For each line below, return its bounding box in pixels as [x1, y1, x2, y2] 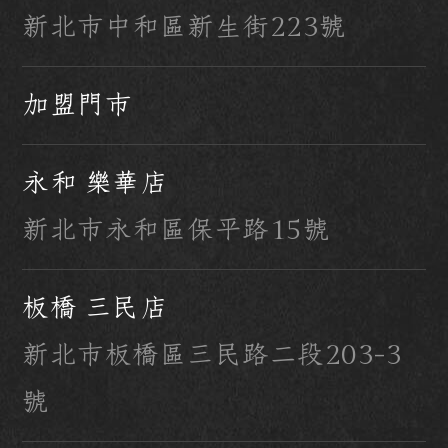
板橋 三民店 [22, 291, 168, 326]
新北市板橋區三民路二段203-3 [22, 338, 403, 373]
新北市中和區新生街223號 [22, 10, 347, 45]
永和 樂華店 [22, 166, 168, 201]
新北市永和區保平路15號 [22, 213, 331, 248]
